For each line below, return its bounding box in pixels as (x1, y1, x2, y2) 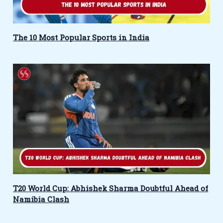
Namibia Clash (13, 194, 70, 205)
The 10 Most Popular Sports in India (13, 32, 150, 42)
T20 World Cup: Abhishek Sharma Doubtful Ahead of (13, 183, 209, 194)
